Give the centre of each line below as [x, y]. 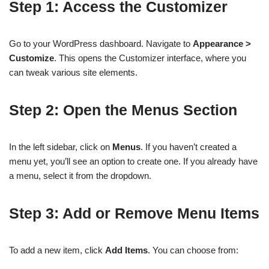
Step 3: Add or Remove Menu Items [134, 213]
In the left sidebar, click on [61, 147]
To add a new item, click [57, 250]
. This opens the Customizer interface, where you [150, 58]
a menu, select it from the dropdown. [80, 176]
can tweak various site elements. [73, 73]
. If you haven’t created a [189, 147]
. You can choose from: [193, 250]
